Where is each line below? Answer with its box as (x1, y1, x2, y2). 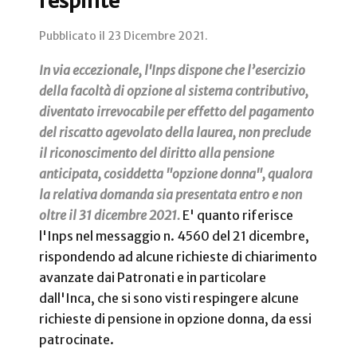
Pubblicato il (39, 29, 108, 44)
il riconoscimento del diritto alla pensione (39, 145, 274, 162)
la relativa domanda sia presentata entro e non (39, 186, 302, 203)
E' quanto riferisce (182, 207, 293, 224)
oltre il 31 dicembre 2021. (39, 207, 180, 224)
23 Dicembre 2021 (108, 29, 205, 44)
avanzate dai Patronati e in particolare (39, 269, 266, 286)
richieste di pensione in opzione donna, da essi (39, 311, 312, 328)
